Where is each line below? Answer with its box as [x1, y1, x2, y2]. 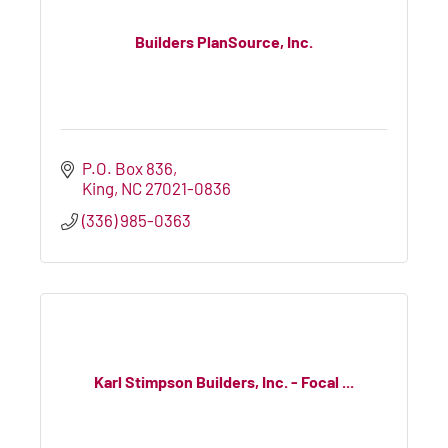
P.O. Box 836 [82, 157, 174, 178]
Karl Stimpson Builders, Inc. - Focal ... [94, 372, 354, 392]
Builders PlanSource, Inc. [135, 32, 313, 52]
